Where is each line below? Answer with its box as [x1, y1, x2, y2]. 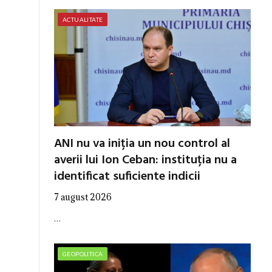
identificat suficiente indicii [54, 166, 200, 186]
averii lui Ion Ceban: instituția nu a [54, 150, 237, 170]
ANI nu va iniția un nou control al [54, 134, 230, 154]
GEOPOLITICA [63, 250, 103, 257]
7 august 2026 [54, 191, 112, 203]
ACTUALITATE [63, 15, 103, 23]
